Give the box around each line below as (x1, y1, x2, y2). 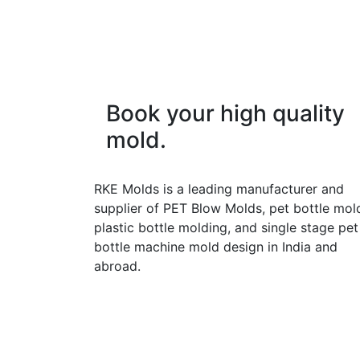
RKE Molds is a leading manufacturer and (94, 181, 344, 197)
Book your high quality (106, 100, 345, 127)
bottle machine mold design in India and (94, 239, 337, 255)
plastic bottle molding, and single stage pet (94, 219, 358, 235)
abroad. (94, 258, 141, 274)
